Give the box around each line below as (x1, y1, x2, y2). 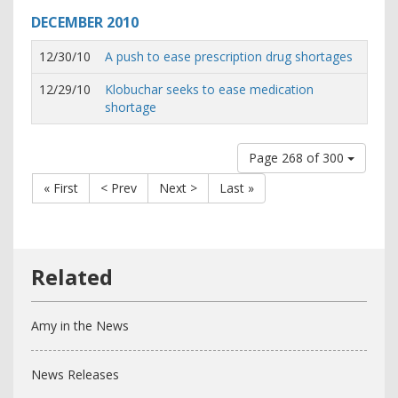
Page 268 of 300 (249, 149, 347, 166)
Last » (219, 179, 254, 196)
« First (44, 179, 78, 196)
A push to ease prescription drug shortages (105, 48, 353, 65)
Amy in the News (31, 317, 129, 334)
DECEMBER (31, 12, 103, 32)
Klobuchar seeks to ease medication (105, 81, 314, 98)
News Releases (31, 366, 119, 383)
